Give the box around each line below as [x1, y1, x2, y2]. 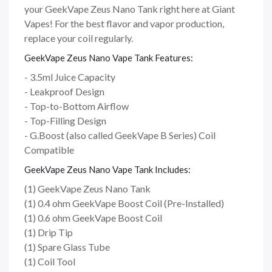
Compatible [24, 143, 74, 155]
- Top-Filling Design [24, 114, 106, 126]
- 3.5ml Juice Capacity [24, 70, 115, 83]
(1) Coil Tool [24, 255, 75, 267]
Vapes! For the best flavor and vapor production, [24, 17, 224, 29]
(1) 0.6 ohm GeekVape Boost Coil [24, 211, 162, 223]
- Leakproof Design [24, 85, 104, 97]
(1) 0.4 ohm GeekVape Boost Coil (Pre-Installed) [24, 197, 224, 209]
